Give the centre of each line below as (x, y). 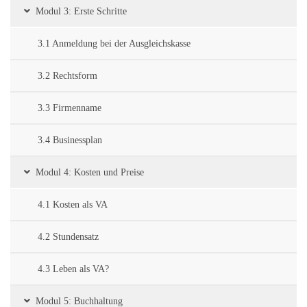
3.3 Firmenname (70, 108)
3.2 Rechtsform (67, 76)
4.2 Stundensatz (68, 237)
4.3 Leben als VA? (73, 269)
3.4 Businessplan (70, 140)
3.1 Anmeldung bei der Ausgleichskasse (114, 44)
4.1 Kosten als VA (73, 205)
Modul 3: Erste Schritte (81, 12)
